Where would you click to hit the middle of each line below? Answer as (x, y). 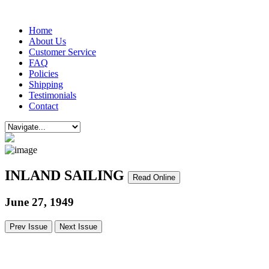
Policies (44, 74)
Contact (44, 106)
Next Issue (78, 226)
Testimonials (53, 95)
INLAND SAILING (66, 175)
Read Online (154, 177)
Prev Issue (29, 226)
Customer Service (62, 52)
